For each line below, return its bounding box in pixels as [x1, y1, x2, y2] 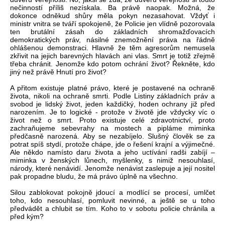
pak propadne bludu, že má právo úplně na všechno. [10, 172, 178, 180]
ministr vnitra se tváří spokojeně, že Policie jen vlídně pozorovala [10, 19, 215, 28]
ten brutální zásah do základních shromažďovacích [10, 27, 215, 36]
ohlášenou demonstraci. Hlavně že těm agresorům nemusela [10, 43, 215, 52]
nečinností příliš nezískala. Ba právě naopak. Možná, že [10, 3, 215, 12]
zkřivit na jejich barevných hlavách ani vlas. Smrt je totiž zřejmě [10, 51, 215, 60]
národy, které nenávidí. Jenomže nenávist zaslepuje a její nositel [10, 164, 215, 172]
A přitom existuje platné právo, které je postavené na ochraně [10, 83, 215, 92]
